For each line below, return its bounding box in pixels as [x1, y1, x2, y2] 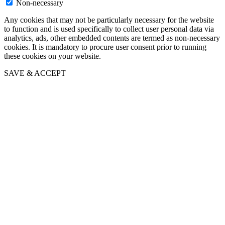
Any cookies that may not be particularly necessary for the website [4, 15, 214, 24]
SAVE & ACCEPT [4, 68, 66, 77]
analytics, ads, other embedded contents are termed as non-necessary [4, 33, 220, 42]
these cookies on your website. [4, 51, 101, 60]
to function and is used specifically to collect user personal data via [4, 24, 214, 33]
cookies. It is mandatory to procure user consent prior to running [4, 42, 206, 51]
